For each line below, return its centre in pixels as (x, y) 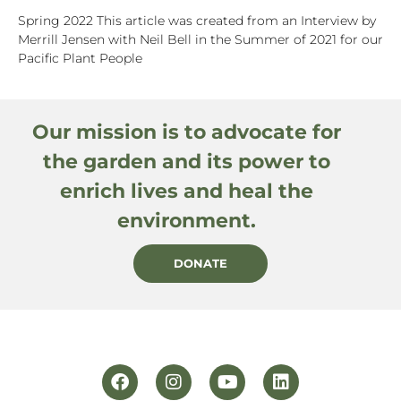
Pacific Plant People (80, 59)
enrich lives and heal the (186, 192)
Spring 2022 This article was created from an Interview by (197, 21)
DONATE (200, 264)
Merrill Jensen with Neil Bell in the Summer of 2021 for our (200, 40)
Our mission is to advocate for (186, 132)
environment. (186, 221)
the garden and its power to (186, 162)
